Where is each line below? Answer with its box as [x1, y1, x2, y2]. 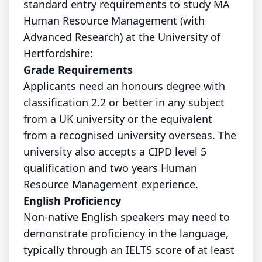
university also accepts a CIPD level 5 [23, 144, 206, 158]
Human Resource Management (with [23, 13, 205, 27]
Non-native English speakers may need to [23, 210, 230, 224]
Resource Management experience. [23, 177, 198, 191]
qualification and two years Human [23, 161, 197, 175]
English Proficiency [23, 194, 121, 208]
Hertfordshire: [23, 46, 93, 60]
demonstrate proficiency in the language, [23, 226, 229, 240]
